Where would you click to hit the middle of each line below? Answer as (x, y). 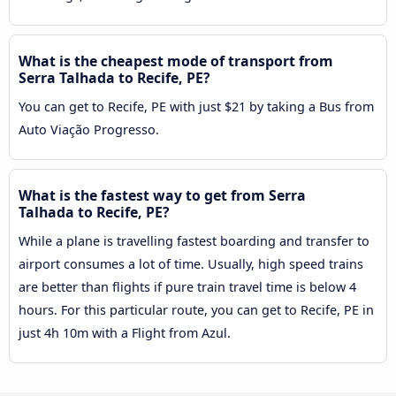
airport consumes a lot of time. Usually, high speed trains (191, 264)
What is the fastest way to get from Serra (162, 196)
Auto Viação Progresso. (89, 130)
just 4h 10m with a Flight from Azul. (125, 333)
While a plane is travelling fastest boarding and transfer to (194, 241)
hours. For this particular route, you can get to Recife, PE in (196, 310)
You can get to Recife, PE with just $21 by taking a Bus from (196, 107)
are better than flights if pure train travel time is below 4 (187, 287)
